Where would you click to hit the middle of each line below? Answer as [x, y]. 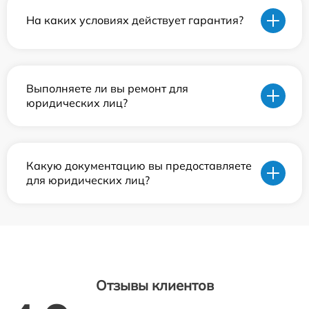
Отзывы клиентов [154, 285]
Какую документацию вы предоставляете [139, 165]
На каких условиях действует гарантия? [135, 20]
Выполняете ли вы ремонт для [107, 88]
